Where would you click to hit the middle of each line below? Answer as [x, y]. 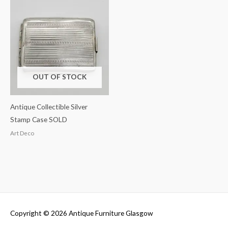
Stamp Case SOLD [39, 120]
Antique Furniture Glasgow [111, 213]
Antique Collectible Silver [49, 107]
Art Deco [22, 133]
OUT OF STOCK [60, 77]
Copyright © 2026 [39, 213]
